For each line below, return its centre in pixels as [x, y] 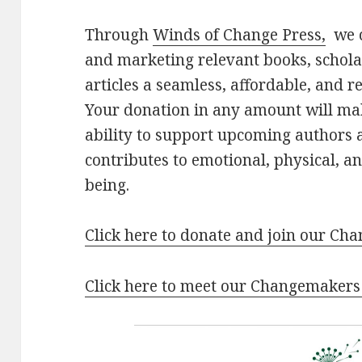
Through [119, 35]
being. [109, 185]
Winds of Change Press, [240, 35]
